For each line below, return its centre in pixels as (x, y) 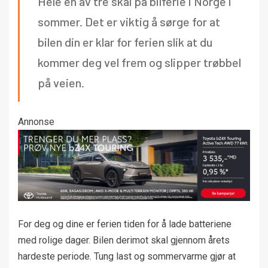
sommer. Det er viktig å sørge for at (129, 21)
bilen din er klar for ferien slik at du (125, 42)
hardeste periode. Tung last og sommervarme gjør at (127, 256)
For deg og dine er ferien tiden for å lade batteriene (125, 224)
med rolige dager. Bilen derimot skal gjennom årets (124, 240)
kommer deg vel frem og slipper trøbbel (139, 62)
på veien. (61, 82)
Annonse (36, 121)
